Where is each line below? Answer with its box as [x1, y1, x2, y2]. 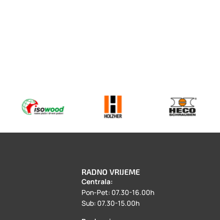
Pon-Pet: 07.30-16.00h [81, 188, 154, 197]
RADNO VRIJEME [81, 167, 140, 177]
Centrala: [81, 177, 114, 187]
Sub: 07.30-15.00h [81, 198, 139, 208]
